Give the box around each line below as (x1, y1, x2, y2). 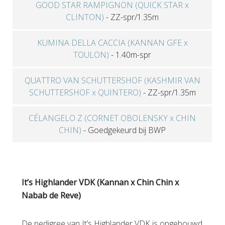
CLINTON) (66, 11, 104, 23)
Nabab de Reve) (21, 189, 83, 201)
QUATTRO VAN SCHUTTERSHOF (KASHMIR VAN (24, 74, 200, 86)
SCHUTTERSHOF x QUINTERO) (29, 86, 141, 98)
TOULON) (73, 49, 109, 60)
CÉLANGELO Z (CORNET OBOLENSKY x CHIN (29, 112, 196, 124)
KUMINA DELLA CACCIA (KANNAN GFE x (37, 37, 188, 48)
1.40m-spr (116, 49, 152, 60)
